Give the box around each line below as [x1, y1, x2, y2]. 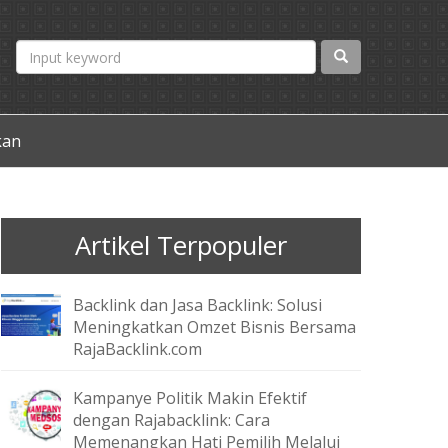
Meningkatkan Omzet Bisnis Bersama [73, 316, 356, 338]
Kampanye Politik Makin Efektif [73, 387, 307, 409]
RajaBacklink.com [73, 338, 202, 360]
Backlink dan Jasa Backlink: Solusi [73, 294, 322, 316]
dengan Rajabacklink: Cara [73, 409, 270, 431]
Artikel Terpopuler [75, 228, 287, 263]
